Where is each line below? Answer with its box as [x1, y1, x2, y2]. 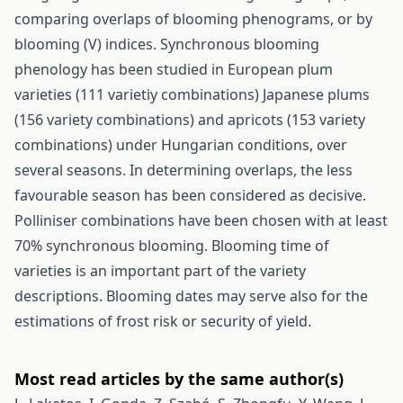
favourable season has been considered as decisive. [14, 185, 366, 205]
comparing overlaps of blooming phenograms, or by [14, 9, 372, 29]
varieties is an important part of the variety [14, 261, 306, 281]
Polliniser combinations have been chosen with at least [14, 210, 388, 230]
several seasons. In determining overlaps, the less [14, 160, 353, 180]
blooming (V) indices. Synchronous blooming [14, 34, 319, 54]
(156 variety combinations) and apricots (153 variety [14, 110, 365, 130]
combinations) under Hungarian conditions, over [14, 135, 347, 155]
